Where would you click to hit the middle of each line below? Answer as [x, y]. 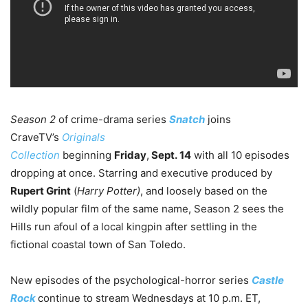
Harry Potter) [109, 190]
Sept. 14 [170, 155]
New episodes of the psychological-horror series [131, 280]
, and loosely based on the [204, 190]
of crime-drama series [112, 119]
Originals [84, 137]
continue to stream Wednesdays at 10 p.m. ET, [149, 298]
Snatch [187, 119]
